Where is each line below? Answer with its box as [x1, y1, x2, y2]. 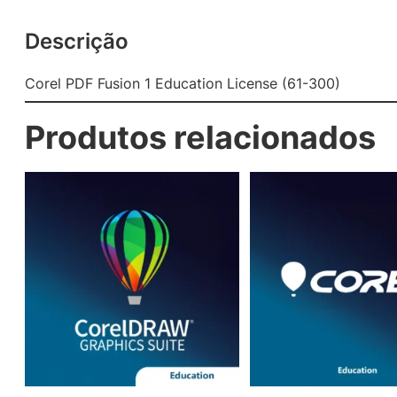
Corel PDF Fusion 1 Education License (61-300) [25, 74, 340, 92]
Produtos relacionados [25, 118, 376, 157]
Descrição [25, 28, 128, 54]
